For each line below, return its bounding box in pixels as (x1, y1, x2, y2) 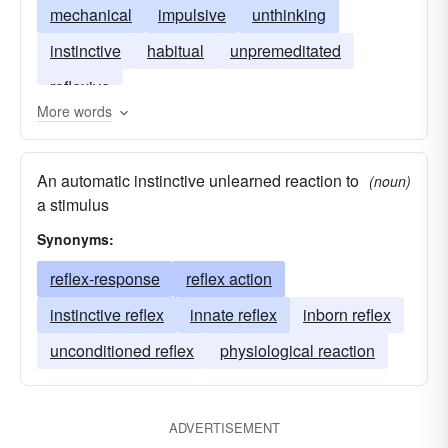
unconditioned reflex (50, 339, 194, 362)
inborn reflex (303, 303, 391, 326)
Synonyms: (37, 229, 114, 249)
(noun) (369, 171, 411, 191)
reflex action (186, 267, 272, 290)
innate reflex (190, 303, 277, 326)
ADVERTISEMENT (168, 418, 280, 437)
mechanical (50, 3, 132, 26)
